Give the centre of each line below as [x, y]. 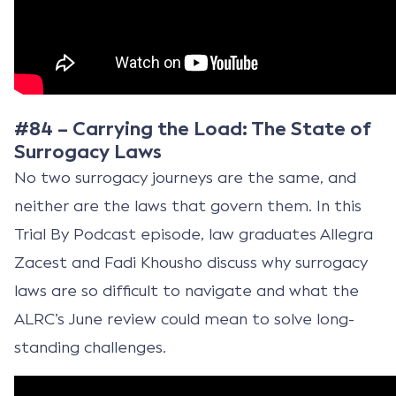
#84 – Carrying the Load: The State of [193, 129]
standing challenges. [90, 347]
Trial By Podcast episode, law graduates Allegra [194, 234]
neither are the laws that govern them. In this [188, 206]
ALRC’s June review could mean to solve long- [184, 319]
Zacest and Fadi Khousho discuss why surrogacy [191, 262]
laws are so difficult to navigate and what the [187, 290]
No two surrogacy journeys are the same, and [185, 177]
